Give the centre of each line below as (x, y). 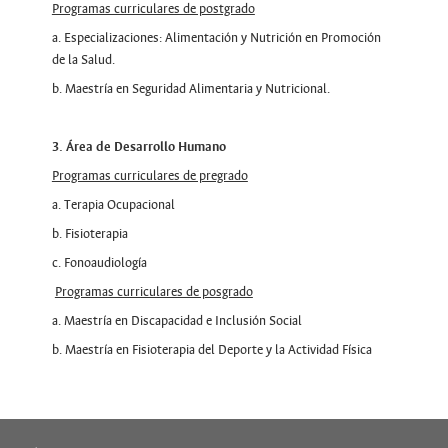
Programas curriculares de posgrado (153, 291)
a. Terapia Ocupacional (113, 204)
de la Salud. (83, 59)
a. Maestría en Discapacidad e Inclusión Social (176, 320)
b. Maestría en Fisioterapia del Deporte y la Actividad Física (211, 349)
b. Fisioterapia (89, 233)
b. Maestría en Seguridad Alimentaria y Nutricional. (190, 88)
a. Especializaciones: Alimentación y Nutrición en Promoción (216, 37)
